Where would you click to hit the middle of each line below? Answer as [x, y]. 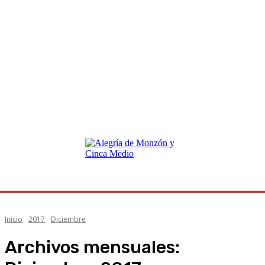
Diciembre [68, 219]
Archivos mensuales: [92, 247]
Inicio [14, 219]
